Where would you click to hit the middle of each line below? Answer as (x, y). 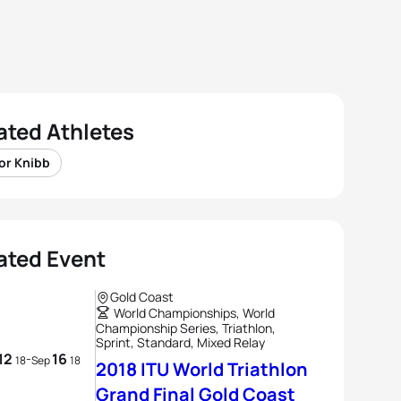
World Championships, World (194, 313)
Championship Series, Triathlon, (186, 328)
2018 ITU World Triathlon (202, 369)
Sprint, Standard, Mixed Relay (180, 342)
